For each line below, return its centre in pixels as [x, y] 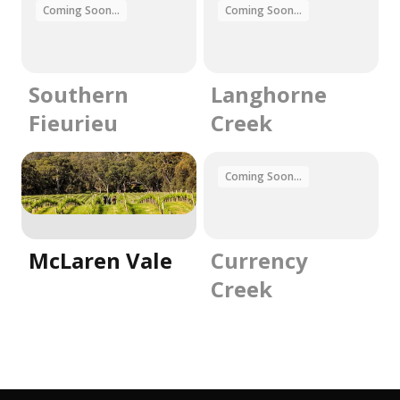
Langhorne [269, 94]
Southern [79, 94]
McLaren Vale [100, 260]
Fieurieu [73, 123]
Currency [259, 260]
